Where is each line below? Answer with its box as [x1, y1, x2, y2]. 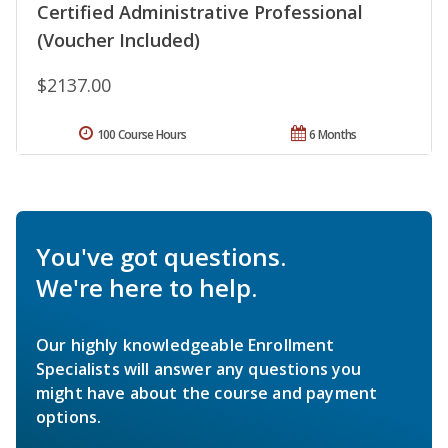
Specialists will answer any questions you [36, 358, 362, 381]
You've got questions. [36, 240, 286, 274]
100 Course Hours [96, 126, 187, 144]
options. [36, 406, 102, 429]
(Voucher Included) [37, 28, 200, 53]
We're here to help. [36, 271, 257, 305]
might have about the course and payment [36, 382, 378, 405]
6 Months [309, 126, 357, 144]
